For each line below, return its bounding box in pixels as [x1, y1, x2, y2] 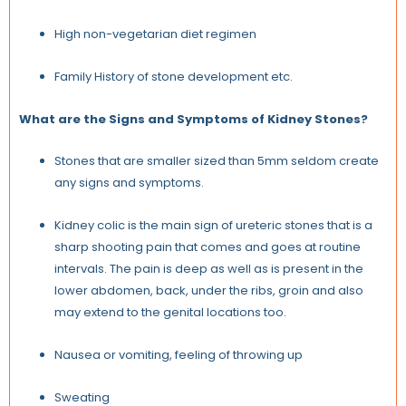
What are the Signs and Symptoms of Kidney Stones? [19, 110, 368, 128]
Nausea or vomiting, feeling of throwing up [54, 345, 303, 363]
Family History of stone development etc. [54, 67, 293, 85]
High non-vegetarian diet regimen [54, 25, 256, 43]
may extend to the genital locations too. [54, 304, 286, 322]
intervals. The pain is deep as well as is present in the [54, 260, 363, 278]
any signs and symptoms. [54, 174, 204, 192]
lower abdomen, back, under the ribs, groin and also [54, 282, 363, 300]
